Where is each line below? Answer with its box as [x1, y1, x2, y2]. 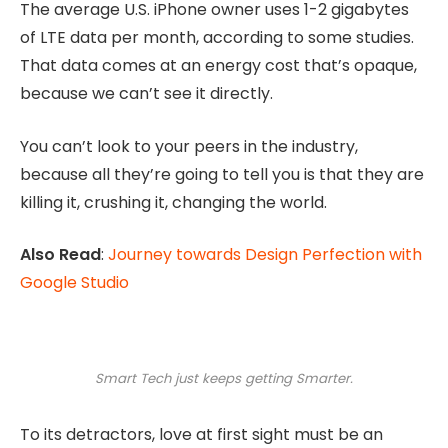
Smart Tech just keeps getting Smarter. [95, 368, 353, 388]
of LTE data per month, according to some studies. [20, 25, 414, 49]
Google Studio [20, 271, 129, 295]
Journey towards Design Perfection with [108, 243, 422, 267]
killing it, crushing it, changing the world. [20, 190, 327, 214]
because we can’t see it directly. [20, 81, 273, 105]
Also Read [20, 243, 101, 267]
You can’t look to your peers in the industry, [20, 134, 358, 158]
